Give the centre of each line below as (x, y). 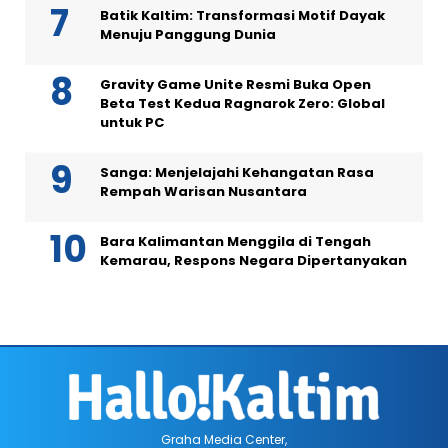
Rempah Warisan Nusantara (203, 192)
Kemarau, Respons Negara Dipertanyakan (253, 261)
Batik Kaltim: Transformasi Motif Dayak (242, 16)
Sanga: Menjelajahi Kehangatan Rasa (237, 173)
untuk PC (132, 123)
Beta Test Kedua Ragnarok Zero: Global (242, 104)
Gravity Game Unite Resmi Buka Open (235, 85)
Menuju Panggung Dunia (188, 35)
